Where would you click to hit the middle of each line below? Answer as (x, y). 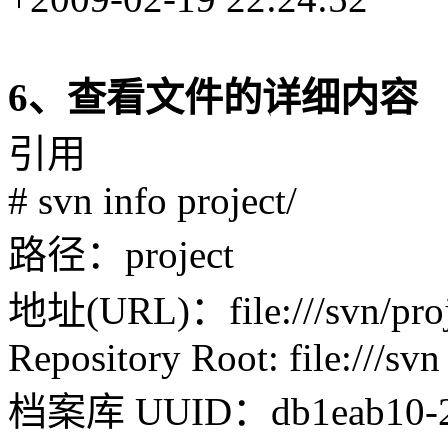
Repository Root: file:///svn (224, 357)
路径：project (121, 254)
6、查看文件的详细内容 (213, 97)
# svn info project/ (152, 200)
